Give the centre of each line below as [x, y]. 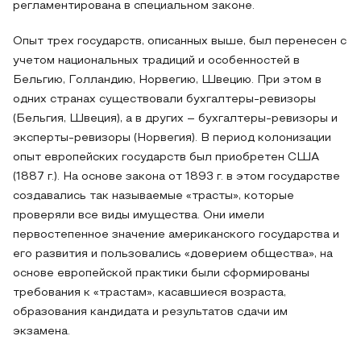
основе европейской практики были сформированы [161, 274]
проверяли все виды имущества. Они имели [139, 216]
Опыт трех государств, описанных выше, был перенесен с [180, 41]
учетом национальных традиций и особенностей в [156, 61]
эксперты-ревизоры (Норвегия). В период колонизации [172, 138]
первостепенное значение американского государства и [176, 235]
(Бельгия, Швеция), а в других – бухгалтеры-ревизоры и [175, 119]
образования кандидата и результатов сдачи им [150, 312]
